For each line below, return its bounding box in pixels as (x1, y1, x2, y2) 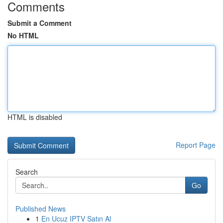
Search (15, 167, 38, 177)
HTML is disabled (7, 112, 62, 122)
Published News (15, 204, 66, 214)
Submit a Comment (7, 18, 72, 28)
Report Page (176, 140, 216, 150)
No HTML (7, 30, 39, 40)
